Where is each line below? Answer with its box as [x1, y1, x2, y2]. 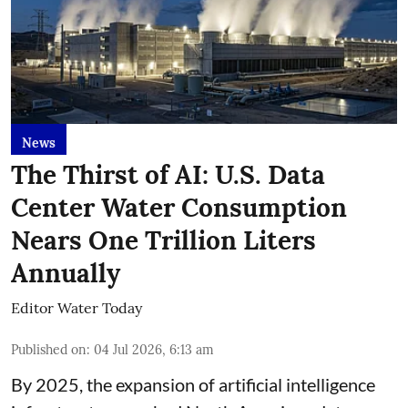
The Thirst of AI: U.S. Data [11, 158, 325, 191]
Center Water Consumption [11, 190, 347, 224]
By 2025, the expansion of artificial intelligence [11, 372, 375, 395]
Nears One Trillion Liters [11, 223, 316, 257]
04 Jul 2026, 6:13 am [94, 341, 214, 358]
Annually [11, 256, 120, 290]
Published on [11, 341, 87, 358]
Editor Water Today [11, 298, 142, 317]
